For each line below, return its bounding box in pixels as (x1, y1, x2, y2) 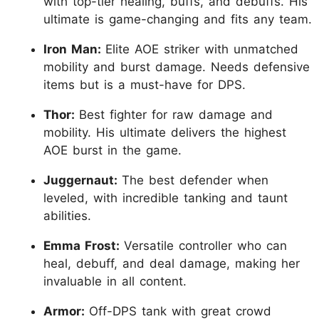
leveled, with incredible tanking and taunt (43, 191, 288, 206)
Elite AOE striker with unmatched (105, 42, 298, 57)
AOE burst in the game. (43, 143, 182, 158)
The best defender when (122, 173, 268, 188)
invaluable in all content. (43, 274, 187, 289)
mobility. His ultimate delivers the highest (43, 125, 286, 140)
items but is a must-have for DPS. (43, 78, 246, 93)
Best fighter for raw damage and (79, 108, 273, 122)
